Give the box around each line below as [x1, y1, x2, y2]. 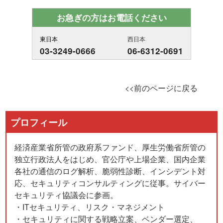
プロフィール [10, 115, 68, 129]
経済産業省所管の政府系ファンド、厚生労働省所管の [14, 141, 206, 153]
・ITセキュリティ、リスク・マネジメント [14, 201, 165, 213]
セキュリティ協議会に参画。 [14, 189, 118, 201]
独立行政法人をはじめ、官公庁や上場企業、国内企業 [14, 153, 206, 165]
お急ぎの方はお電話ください [56, 11, 167, 24]
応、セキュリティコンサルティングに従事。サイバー [14, 177, 206, 189]
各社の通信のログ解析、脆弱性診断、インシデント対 [14, 165, 206, 177]
